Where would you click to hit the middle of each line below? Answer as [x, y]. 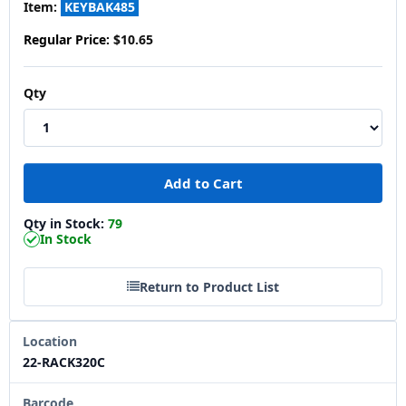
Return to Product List [209, 286]
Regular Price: [67, 39]
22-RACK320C [64, 362]
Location [50, 341]
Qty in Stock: [66, 223]
